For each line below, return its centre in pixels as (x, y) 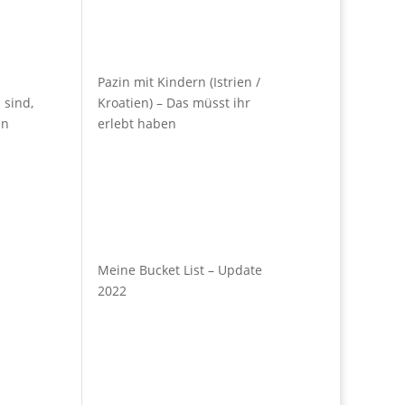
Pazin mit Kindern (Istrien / (179, 82)
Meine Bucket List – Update (180, 269)
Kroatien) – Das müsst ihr (174, 103)
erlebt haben (137, 124)
